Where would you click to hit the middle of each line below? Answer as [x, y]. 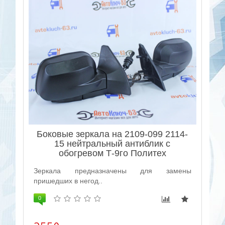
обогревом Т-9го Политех [112, 153]
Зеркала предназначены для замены [113, 171]
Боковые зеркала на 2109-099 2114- [113, 134]
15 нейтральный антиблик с [113, 143]
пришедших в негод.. [68, 181]
